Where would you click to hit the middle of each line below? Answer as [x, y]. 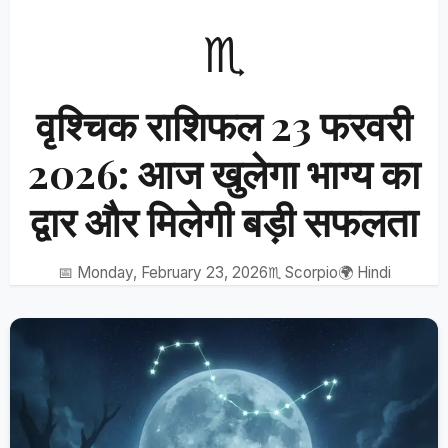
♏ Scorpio [302, 272]
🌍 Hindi [364, 272]
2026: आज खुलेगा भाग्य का [224, 172]
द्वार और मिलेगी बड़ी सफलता [224, 220]
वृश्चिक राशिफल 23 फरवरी [224, 124]
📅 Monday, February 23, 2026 [162, 272]
